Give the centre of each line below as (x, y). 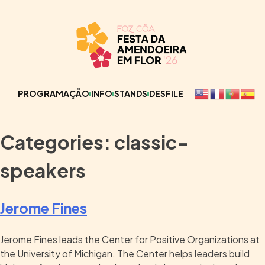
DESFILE (166, 94)
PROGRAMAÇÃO (53, 94)
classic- (151, 142)
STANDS (130, 94)
